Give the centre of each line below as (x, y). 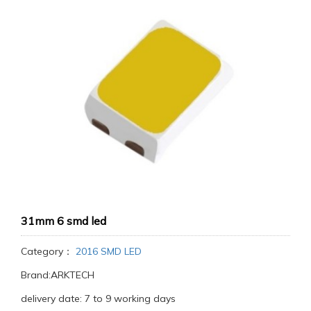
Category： (47, 251)
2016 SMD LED (107, 251)
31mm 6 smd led (64, 220)
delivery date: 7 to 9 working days (98, 298)
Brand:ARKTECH (58, 275)
